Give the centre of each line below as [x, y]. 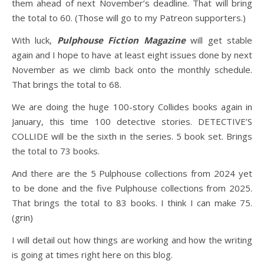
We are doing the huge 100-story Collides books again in [132, 107]
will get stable [222, 40]
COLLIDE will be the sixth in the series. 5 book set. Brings [132, 136]
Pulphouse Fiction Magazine [121, 40]
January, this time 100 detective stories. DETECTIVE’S [132, 121]
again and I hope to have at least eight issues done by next [132, 55]
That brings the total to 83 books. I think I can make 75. [132, 203]
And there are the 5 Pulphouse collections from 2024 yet [132, 173]
